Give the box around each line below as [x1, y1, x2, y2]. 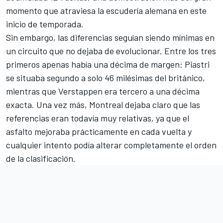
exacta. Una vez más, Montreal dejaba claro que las [6, 99, 200, 110]
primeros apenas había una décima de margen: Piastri [6, 58, 210, 70]
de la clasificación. [6, 152, 76, 164]
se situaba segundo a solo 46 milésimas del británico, [6, 72, 205, 83]
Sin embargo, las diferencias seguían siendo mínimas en [6, 31, 215, 43]
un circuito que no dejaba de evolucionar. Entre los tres [6, 45, 216, 56]
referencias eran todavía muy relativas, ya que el [6, 112, 189, 123]
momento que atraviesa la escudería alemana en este [6, 4, 207, 16]
